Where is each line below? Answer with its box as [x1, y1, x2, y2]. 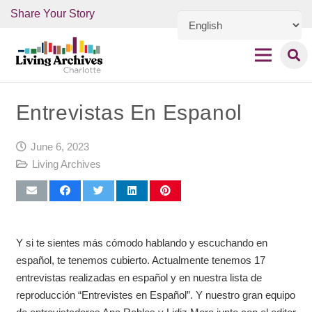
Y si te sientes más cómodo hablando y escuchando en [15, 236, 267, 249]
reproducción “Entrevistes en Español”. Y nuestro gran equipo [15, 288, 295, 301]
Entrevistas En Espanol [15, 100, 242, 124]
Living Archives [31, 157, 101, 170]
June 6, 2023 [30, 140, 89, 153]
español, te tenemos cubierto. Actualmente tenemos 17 [15, 253, 265, 266]
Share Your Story [10, 8, 95, 19]
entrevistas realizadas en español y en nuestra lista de [15, 271, 262, 283]
